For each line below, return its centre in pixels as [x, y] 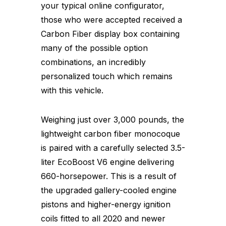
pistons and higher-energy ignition [106, 204]
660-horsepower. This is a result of [109, 176]
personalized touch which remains [107, 76]
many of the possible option [94, 48]
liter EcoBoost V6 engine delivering [107, 162]
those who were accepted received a [111, 19]
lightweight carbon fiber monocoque [110, 133]
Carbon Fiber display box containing [110, 34]
